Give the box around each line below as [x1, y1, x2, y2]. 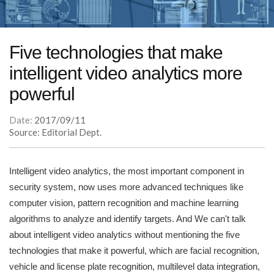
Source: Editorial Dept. [9, 127, 102, 138]
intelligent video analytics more [9, 63, 242, 84]
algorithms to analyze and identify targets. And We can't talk [9, 213, 246, 224]
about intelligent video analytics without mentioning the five [9, 229, 240, 240]
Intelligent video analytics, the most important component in [9, 166, 244, 177]
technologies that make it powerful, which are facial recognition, [9, 245, 259, 256]
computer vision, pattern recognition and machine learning [9, 198, 239, 209]
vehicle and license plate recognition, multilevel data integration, [9, 261, 260, 272]
